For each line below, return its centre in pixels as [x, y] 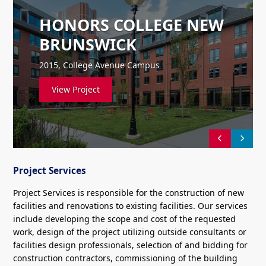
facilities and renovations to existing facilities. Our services [130, 206]
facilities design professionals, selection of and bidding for [130, 245]
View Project [76, 90]
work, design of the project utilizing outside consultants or [130, 232]
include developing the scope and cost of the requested [124, 219]
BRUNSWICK [88, 44]
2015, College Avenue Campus [100, 65]
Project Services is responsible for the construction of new [129, 193]
